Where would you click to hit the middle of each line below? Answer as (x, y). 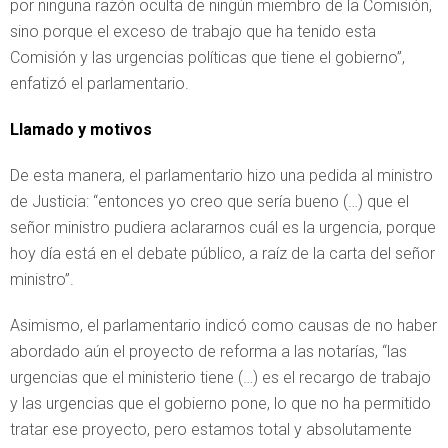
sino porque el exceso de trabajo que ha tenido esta (193, 31)
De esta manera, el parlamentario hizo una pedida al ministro (221, 175)
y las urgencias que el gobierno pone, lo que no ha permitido (220, 403)
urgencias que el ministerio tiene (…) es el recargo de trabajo (220, 377)
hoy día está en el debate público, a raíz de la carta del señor (222, 253)
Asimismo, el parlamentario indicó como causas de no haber (223, 325)
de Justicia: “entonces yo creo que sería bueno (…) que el (209, 201)
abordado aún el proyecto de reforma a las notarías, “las (208, 351)
